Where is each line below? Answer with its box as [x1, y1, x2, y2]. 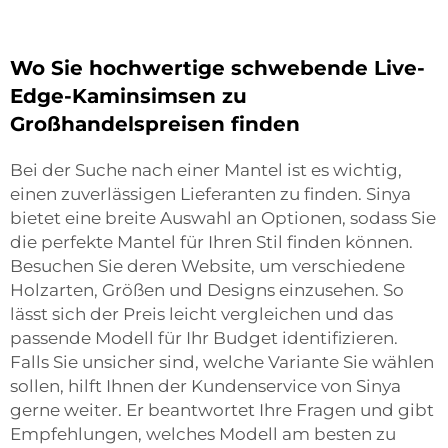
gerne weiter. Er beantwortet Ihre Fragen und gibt [10, 400, 434, 420]
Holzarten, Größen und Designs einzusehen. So [10, 280, 404, 300]
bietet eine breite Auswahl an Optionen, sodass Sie [10, 208, 436, 228]
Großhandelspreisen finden [10, 112, 300, 136]
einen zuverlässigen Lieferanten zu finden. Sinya [10, 184, 411, 204]
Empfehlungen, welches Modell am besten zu [10, 424, 396, 444]
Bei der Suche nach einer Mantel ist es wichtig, [10, 160, 402, 180]
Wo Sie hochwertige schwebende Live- [10, 56, 425, 80]
